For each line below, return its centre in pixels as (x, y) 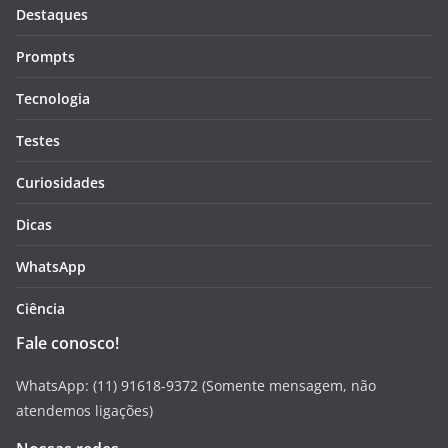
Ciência (40, 308)
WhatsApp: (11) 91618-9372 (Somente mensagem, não (196, 385)
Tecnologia (53, 98)
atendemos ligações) (84, 410)
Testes (38, 140)
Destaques (52, 14)
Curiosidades (60, 182)
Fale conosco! (67, 342)
